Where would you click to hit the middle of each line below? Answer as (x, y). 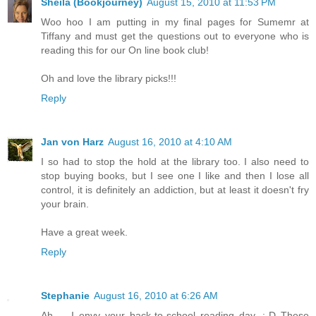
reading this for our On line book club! (125, 50)
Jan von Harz (72, 142)
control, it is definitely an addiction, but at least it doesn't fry (175, 190)
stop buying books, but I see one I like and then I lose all (175, 176)
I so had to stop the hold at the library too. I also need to (175, 162)
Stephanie (65, 296)
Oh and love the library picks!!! (109, 79)
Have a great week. (84, 232)
